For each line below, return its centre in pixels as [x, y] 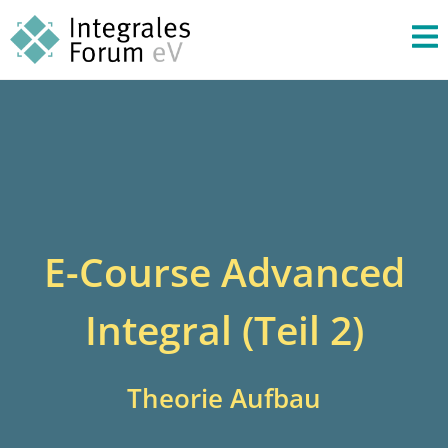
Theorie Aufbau [224, 397]
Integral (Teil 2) [224, 329]
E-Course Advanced [224, 271]
